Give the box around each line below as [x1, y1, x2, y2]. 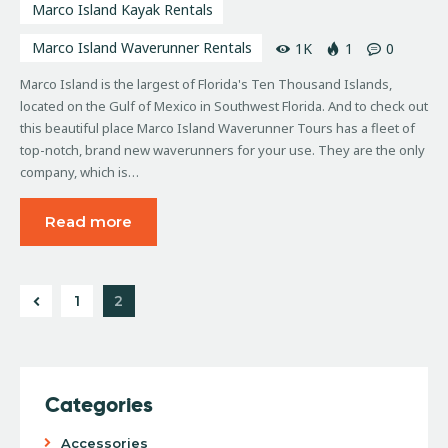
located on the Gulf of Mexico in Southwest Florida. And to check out [20, 96, 428, 115]
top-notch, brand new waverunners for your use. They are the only [20, 140, 425, 159]
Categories [45, 390, 153, 418]
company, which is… [20, 162, 139, 181]
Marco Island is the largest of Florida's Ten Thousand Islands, [20, 74, 392, 93]
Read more [45, 211, 132, 231]
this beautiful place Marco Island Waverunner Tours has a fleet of [20, 118, 415, 137]
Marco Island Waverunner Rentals [32, 37, 252, 57]
